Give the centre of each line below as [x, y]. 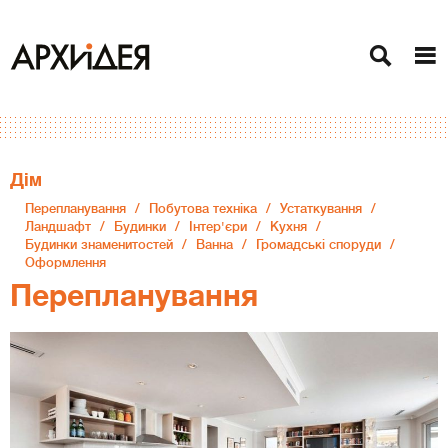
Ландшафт [58, 226]
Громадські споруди [318, 244]
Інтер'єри [218, 226]
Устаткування [321, 208]
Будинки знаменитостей [99, 244]
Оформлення [65, 262]
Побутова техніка [203, 208]
